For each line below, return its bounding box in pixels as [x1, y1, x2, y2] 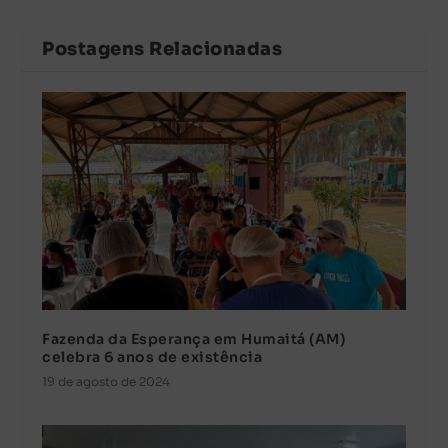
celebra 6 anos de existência [42, 347, 263, 366]
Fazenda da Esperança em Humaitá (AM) [42, 329, 346, 348]
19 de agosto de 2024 [42, 373, 171, 389]
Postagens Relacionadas [42, 37, 283, 60]
